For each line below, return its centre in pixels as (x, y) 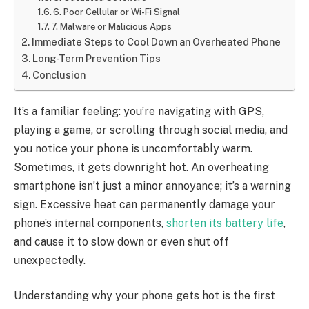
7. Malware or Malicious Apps (112, 26)
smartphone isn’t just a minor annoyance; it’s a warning (152, 186)
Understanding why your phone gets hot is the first (144, 296)
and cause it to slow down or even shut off (121, 241)
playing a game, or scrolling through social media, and (151, 130)
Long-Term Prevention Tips (96, 58)
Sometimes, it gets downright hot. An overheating (141, 167)
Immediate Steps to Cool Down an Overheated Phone (156, 41)
